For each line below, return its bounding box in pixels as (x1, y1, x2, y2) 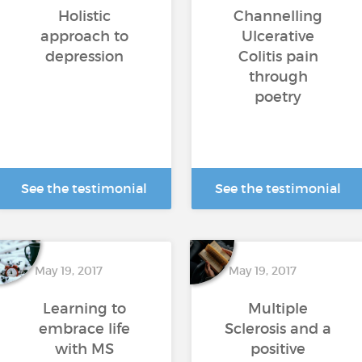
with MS (54, 340, 114, 358)
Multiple (248, 300, 308, 318)
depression (44, 48, 124, 65)
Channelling (234, 7, 322, 25)
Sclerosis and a (225, 320, 331, 338)
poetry (255, 88, 301, 106)
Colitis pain (238, 48, 318, 65)
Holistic (57, 7, 111, 25)
